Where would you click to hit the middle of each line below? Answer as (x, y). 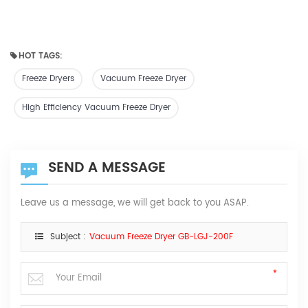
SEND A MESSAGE (107, 168)
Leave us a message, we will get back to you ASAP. (135, 203)
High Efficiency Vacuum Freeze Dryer (96, 107)
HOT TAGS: (41, 56)
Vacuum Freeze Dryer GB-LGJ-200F (161, 236)
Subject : (68, 236)
